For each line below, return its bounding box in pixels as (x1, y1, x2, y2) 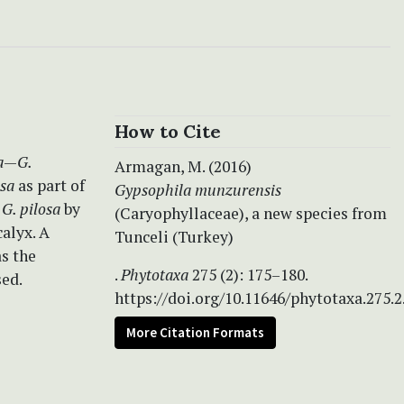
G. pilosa (2, 197, 60, 219)
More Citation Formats (126, 323, 264, 341)
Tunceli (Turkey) (115, 225, 234, 247)
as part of (14, 174, 85, 196)
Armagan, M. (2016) (115, 155, 252, 177)
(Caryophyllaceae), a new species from (115, 202, 387, 224)
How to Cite (115, 119, 221, 142)
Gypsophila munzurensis (115, 179, 281, 200)
